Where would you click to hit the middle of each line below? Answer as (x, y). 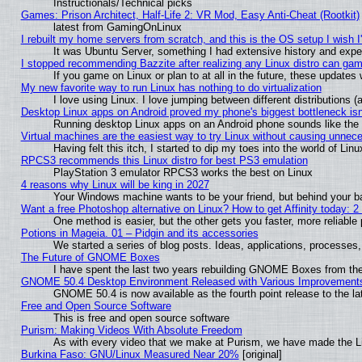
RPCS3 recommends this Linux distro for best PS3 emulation (164, 160)
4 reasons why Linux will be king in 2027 (115, 184)
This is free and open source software (141, 318)
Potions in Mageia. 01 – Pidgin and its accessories (139, 233)
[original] (260, 354)
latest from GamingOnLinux (117, 27)
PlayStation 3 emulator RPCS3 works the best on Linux (183, 172)
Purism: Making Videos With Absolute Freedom (131, 330)
